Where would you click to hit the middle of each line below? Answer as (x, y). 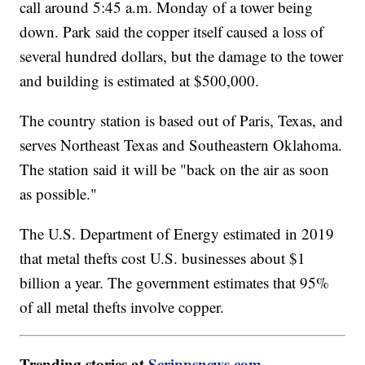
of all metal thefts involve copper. (125, 307)
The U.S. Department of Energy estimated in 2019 (177, 234)
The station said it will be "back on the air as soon (175, 169)
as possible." (59, 194)
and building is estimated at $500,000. (142, 81)
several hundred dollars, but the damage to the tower (182, 56)
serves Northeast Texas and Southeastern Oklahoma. (181, 145)
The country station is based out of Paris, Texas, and (182, 121)
